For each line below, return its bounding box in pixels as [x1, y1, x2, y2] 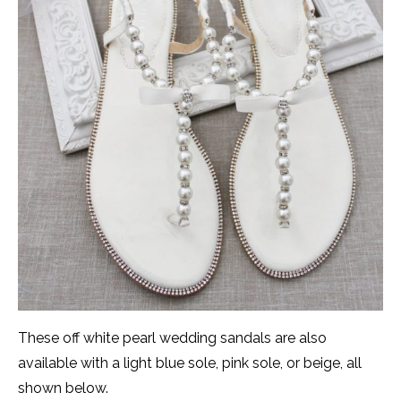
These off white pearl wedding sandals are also [18, 329, 327, 347]
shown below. [18, 380, 108, 397]
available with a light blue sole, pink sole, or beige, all [18, 354, 362, 372]
